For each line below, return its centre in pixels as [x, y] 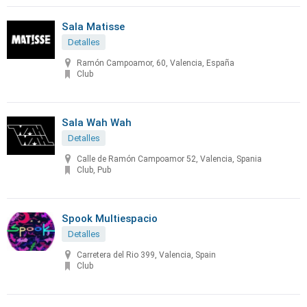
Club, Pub [94, 170]
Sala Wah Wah [97, 123]
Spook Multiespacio [110, 219]
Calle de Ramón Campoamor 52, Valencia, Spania [169, 159]
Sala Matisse [93, 27]
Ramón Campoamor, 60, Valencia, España [156, 63]
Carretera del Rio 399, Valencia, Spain [146, 255]
